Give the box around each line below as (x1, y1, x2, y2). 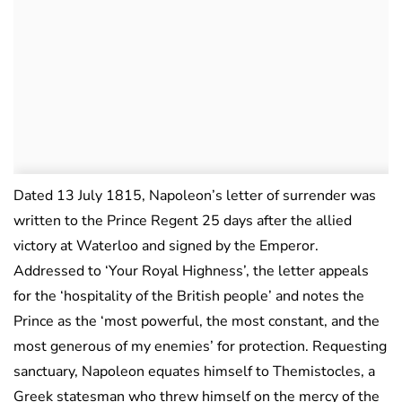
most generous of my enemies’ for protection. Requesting (13, 336, 387, 357)
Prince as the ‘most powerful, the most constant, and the (13, 311, 380, 332)
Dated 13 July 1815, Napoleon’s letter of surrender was (13, 186, 376, 206)
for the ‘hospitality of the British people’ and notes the (13, 286, 364, 307)
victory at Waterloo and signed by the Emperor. (13, 236, 319, 257)
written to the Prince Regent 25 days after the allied (13, 211, 352, 232)
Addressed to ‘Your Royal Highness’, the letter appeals (13, 261, 369, 282)
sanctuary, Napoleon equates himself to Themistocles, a (13, 362, 375, 382)
